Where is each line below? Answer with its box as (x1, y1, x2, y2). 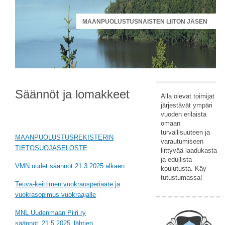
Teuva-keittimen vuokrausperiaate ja (15, 180, 120, 188)
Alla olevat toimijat (161, 92, 214, 100)
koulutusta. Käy (161, 165, 206, 172)
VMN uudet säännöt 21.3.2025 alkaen (15, 162, 125, 170)
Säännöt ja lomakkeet (15, 87, 130, 101)
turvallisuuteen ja (161, 129, 210, 136)
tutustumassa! (161, 174, 202, 181)
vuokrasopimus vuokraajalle (15, 191, 96, 198)
